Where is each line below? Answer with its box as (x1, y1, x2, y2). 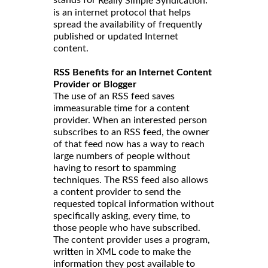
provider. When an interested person (53, 115, 207, 126)
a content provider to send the (53, 187, 181, 197)
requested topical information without (53, 199, 214, 209)
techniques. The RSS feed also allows (53, 175, 208, 185)
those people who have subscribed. (53, 223, 200, 233)
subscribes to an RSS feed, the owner (53, 127, 209, 138)
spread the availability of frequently (53, 20, 202, 30)
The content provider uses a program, (53, 235, 210, 245)
